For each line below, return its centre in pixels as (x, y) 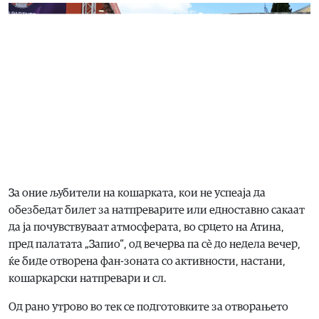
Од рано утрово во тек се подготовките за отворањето (148, 307)
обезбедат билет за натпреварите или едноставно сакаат (157, 210)
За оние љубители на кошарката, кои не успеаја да (137, 193)
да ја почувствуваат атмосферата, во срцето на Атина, (146, 227)
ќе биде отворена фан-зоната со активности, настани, (147, 261)
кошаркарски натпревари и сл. (88, 278)
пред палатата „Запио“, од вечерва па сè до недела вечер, (155, 244)
